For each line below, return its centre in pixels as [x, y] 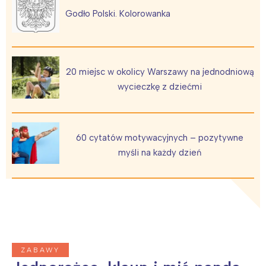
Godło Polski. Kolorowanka [118, 14]
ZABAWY [40, 250]
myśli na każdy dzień [160, 153]
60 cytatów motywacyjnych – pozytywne [160, 138]
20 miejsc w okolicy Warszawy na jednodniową [160, 72]
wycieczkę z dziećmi [160, 87]
